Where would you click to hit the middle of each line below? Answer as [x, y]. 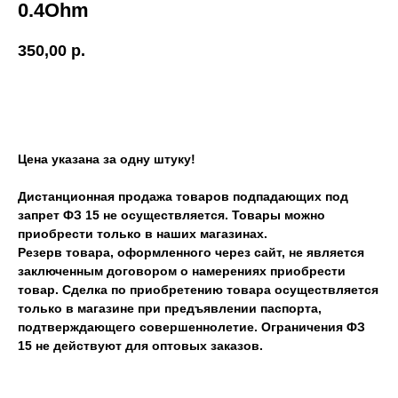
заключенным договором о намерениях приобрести [182, 271]
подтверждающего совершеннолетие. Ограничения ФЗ [191, 327]
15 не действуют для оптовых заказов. [140, 346]
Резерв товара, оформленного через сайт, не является [191, 253]
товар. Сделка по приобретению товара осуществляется [198, 290]
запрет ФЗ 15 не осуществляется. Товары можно [171, 215]
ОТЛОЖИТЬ [175, 102]
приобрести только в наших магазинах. [143, 234]
